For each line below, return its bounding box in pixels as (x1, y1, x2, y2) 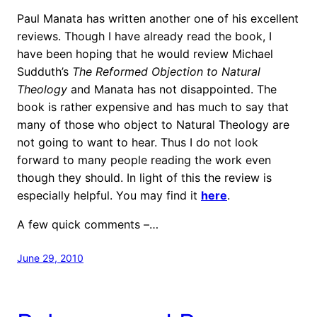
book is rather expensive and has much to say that (17, 99, 289, 114)
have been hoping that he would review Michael (17, 46, 273, 61)
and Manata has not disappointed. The (71, 81, 277, 96)
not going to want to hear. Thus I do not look (17, 134, 258, 149)
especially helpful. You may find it (17, 188, 201, 202)
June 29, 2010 (17, 251, 83, 264)
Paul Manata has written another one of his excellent (17, 11, 299, 25)
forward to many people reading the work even (17, 152, 271, 167)
